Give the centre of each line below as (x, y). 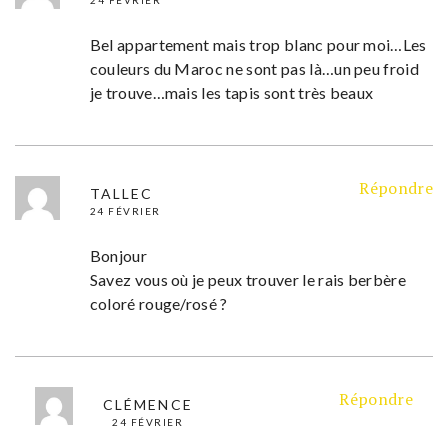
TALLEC (121, 193)
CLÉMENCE (147, 404)
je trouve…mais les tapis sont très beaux (231, 92)
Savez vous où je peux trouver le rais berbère (248, 279)
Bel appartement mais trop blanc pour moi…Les (258, 44)
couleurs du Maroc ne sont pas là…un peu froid (254, 68)
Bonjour (118, 255)
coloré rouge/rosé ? (158, 303)
